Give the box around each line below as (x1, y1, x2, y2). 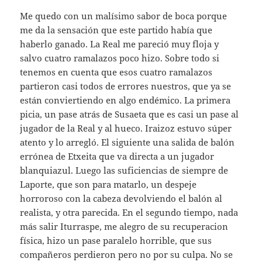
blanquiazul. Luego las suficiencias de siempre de (20, 164, 229, 176)
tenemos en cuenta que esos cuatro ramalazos (20, 65, 213, 78)
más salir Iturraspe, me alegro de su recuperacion (20, 220, 229, 232)
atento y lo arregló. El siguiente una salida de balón (20, 136, 235, 148)
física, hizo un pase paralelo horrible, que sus (20, 234, 212, 246)
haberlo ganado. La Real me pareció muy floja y (20, 37, 219, 50)
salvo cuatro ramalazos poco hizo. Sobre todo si (20, 51, 220, 64)
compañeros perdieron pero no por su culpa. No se (20, 248, 233, 260)
